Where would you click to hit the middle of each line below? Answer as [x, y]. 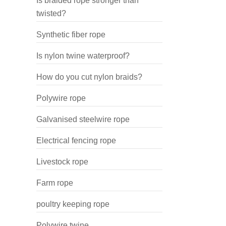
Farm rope [55, 183]
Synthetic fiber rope [71, 35]
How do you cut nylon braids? [89, 77]
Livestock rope [62, 162]
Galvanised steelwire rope [83, 119]
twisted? [51, 13]
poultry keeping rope [73, 204]
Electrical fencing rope [76, 140]
